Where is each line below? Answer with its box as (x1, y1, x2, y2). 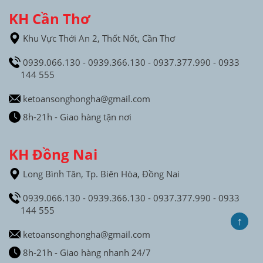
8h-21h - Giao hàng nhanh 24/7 (21, 246, 151, 258)
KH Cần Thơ (9, 8, 90, 28)
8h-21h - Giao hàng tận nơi (21, 110, 131, 123)
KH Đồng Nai (9, 144, 97, 164)
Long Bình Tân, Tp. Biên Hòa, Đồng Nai (21, 167, 180, 180)
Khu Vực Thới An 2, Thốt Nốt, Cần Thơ (21, 32, 175, 44)
